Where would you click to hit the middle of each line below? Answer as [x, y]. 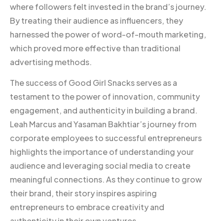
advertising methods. [51, 62]
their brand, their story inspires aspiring [83, 193]
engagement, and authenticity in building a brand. [104, 110]
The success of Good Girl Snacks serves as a [93, 82]
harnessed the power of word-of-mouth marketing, [108, 34]
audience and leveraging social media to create [100, 165]
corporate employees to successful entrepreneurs [106, 138]
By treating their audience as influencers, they [96, 20]
